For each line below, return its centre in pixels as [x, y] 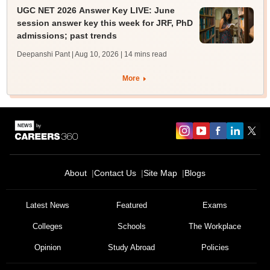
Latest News [48, 205]
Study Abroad [131, 247]
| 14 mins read [143, 54]
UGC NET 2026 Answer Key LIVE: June [96, 10]
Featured [131, 205]
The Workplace [215, 226]
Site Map [160, 173]
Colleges [48, 226]
